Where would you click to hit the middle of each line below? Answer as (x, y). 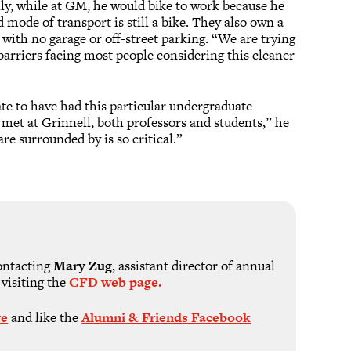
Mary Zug (83, 266)
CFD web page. (116, 282)
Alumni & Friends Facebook (166, 317)
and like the (45, 317)
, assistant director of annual (194, 266)
